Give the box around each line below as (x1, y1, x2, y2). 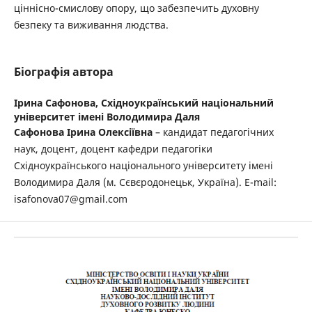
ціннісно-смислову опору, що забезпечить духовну (13, 1, 259, 15)
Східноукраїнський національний (100, 96, 274, 110)
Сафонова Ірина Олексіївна (13, 125, 153, 139)
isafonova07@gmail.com (13, 192, 127, 206)
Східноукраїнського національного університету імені (13, 159, 273, 173)
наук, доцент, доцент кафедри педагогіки (13, 142, 212, 156)
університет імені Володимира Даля (13, 110, 200, 124)
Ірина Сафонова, (13, 96, 101, 110)
